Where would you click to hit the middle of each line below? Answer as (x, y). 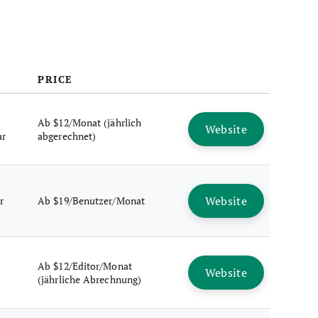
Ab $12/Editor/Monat (85, 266)
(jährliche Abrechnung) (90, 279)
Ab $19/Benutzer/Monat (92, 201)
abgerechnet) (67, 136)
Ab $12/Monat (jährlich (90, 122)
